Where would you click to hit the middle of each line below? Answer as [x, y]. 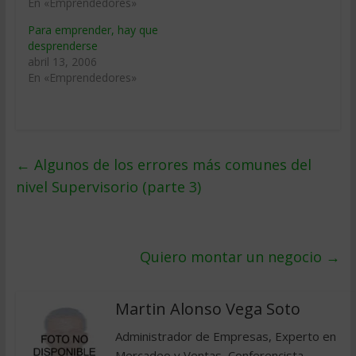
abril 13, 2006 [62, 62]
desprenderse [62, 46]
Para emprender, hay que [93, 30]
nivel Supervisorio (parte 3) [108, 187]
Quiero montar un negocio [233, 257]
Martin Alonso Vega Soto [207, 309]
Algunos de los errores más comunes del [170, 164]
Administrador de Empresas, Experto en [225, 336]
